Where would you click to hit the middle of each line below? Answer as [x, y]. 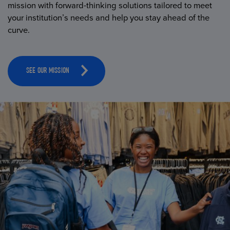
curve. [19, 30]
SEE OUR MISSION [48, 72]
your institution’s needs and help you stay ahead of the [109, 18]
